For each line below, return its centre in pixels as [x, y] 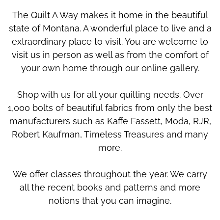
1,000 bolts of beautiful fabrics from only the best [110, 108]
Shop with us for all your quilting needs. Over [110, 95]
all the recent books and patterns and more [110, 188]
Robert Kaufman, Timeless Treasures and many [110, 135]
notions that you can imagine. [110, 201]
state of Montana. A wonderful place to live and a [110, 28]
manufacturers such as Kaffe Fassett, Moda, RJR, [110, 121]
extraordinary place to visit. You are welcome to [110, 42]
